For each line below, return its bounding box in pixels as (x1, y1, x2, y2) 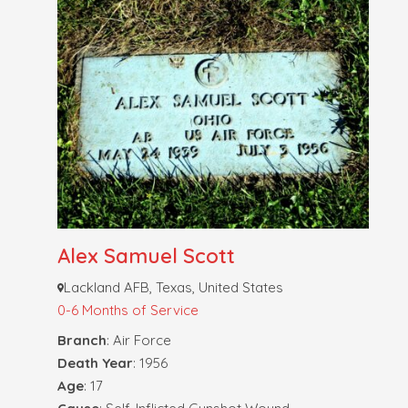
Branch (56, 331, 107, 349)
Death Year (56, 354, 133, 372)
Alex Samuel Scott (56, 243, 235, 269)
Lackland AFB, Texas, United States (64, 279, 284, 296)
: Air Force (106, 331, 171, 349)
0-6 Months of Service (56, 301, 199, 319)
